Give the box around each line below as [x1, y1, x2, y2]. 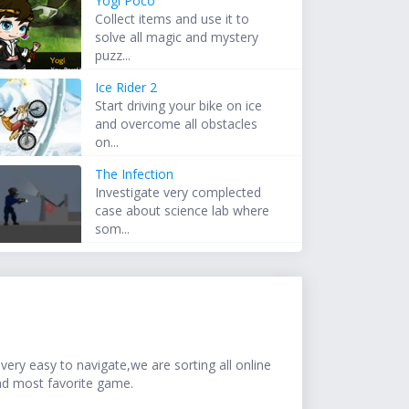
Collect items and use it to [95, 10, 250, 28]
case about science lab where [95, 202, 270, 220]
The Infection [95, 165, 174, 184]
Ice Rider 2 [95, 79, 158, 97]
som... [95, 220, 131, 238]
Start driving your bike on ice [95, 97, 263, 115]
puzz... [95, 47, 131, 65]
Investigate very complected [95, 184, 262, 202]
